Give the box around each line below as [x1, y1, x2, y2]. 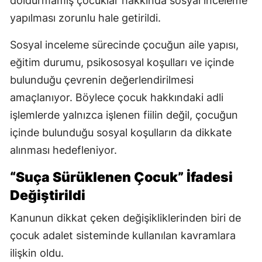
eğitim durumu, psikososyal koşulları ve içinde [10, 56, 234, 69]
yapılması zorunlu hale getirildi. [10, 12, 161, 25]
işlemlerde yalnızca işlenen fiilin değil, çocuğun [10, 109, 238, 122]
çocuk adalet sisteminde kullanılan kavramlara [10, 229, 236, 242]
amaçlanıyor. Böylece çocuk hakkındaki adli [10, 91, 223, 104]
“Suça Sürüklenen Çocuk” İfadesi [10, 169, 233, 186]
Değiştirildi [10, 187, 85, 204]
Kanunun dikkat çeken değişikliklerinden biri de [10, 212, 241, 225]
